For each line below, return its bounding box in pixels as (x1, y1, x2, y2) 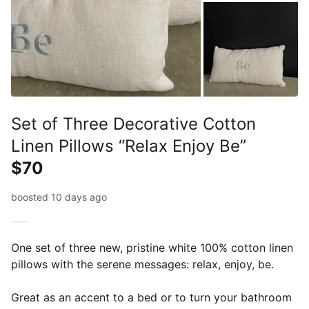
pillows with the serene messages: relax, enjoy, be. (11, 257, 274, 271)
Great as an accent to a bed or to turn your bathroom (11, 290, 292, 304)
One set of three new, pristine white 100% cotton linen (11, 240, 293, 255)
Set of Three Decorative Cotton (11, 113, 256, 134)
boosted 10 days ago (11, 190, 107, 203)
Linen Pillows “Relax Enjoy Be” (11, 135, 246, 156)
